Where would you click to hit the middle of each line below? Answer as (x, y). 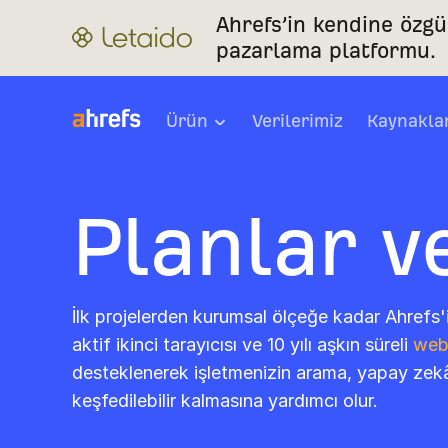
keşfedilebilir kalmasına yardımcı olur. (225, 400)
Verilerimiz (297, 120)
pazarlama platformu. (326, 50)
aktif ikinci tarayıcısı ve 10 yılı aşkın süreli (242, 344)
